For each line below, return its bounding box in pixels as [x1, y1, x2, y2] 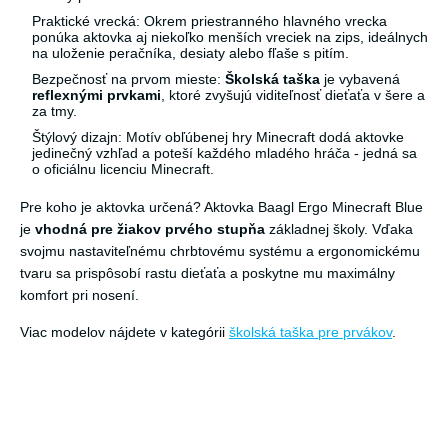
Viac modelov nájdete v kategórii [20, 324, 229, 341]
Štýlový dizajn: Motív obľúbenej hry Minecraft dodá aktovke [32, 129, 404, 146]
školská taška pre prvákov [229, 324, 392, 341]
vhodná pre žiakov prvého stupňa [35, 221, 265, 238]
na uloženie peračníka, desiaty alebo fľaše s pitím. [32, 45, 349, 62]
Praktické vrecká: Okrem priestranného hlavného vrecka [32, 13, 387, 30]
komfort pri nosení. [20, 287, 139, 304]
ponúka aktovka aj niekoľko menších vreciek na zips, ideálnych [32, 29, 428, 46]
